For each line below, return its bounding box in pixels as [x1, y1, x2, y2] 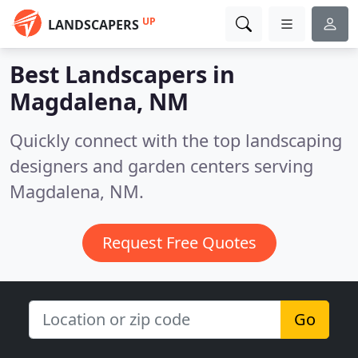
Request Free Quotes [101, 232, 257, 253]
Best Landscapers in [10, 58, 235, 89]
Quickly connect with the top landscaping [10, 129, 342, 152]
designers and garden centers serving [10, 154, 313, 177]
